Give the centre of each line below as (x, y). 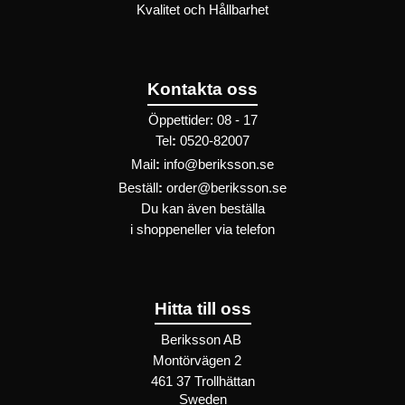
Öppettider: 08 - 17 (202, 121)
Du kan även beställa (202, 209)
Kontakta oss (202, 89)
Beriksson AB (202, 340)
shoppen (162, 230)
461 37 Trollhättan (202, 382)
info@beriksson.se (219, 165)
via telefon (245, 230)
